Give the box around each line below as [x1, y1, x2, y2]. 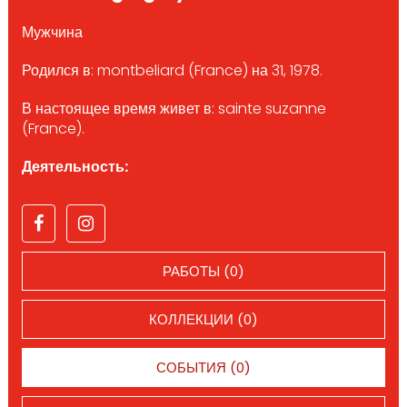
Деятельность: [21, 155, 128, 177]
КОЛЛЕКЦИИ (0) [148, 309, 258, 329]
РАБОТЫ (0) [162, 261, 244, 281]
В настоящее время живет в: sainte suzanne [21, 97, 326, 119]
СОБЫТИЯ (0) [155, 357, 251, 377]
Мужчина [21, 21, 83, 43]
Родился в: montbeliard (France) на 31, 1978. [21, 59, 323, 81]
